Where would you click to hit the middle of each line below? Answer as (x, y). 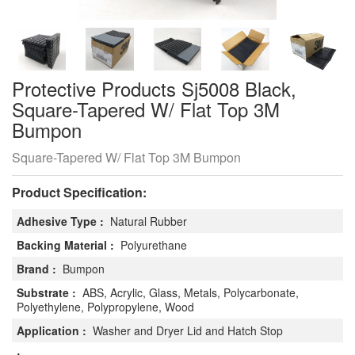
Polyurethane (154, 245)
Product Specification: (79, 192)
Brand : (38, 269)
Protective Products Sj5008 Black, (154, 88)
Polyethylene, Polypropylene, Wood (105, 307)
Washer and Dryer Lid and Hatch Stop (188, 330)
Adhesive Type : (62, 221)
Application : (53, 330)
